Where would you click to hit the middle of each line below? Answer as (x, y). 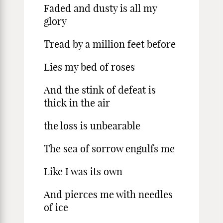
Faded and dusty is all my (100, 8)
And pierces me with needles (108, 194)
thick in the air (77, 103)
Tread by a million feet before (110, 44)
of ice (56, 207)
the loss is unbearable (92, 126)
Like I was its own (83, 171)
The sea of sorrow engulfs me (109, 149)
